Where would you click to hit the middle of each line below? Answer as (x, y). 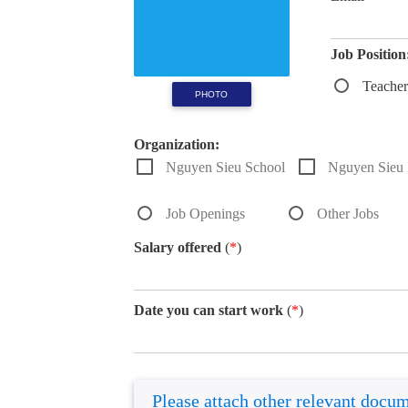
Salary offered (178, 247)
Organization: (177, 144)
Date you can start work (209, 310)
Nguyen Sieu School (225, 167)
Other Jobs (348, 213)
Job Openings (205, 213)
